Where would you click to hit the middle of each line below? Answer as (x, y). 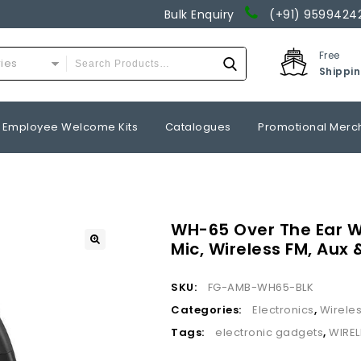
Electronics (283, 309)
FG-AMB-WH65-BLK (261, 287)
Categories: (208, 309)
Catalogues (198, 127)
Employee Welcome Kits (70, 127)
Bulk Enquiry (204, 15)
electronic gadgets (270, 332)
